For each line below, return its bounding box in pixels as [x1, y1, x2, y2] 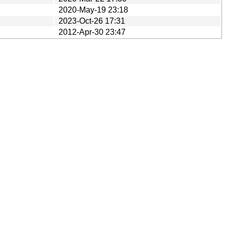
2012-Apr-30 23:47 [59, 27, 126, 36]
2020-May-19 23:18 [59, 5, 128, 14]
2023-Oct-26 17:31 [59, 16, 125, 25]
